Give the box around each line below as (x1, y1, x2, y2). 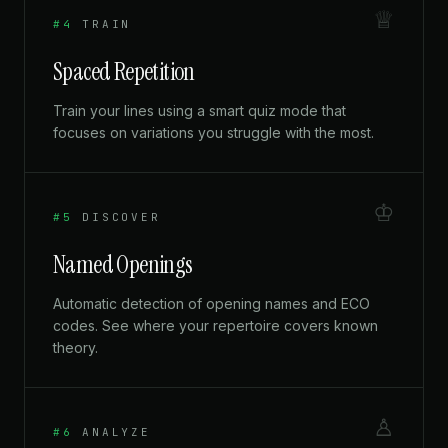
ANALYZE (82, 425, 151, 440)
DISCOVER (82, 210, 161, 225)
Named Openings (53, 249, 193, 281)
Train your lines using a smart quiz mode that (53, 102, 346, 120)
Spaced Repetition (53, 56, 195, 88)
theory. (53, 339, 98, 357)
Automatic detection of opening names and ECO (53, 295, 370, 313)
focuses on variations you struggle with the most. (53, 124, 374, 142)
